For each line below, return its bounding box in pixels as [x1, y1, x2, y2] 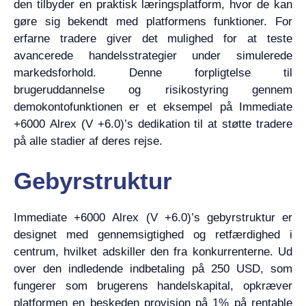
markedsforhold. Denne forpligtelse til [14, 66, 292, 79]
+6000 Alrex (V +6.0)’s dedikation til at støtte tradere [14, 117, 292, 130]
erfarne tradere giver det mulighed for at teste [14, 31, 292, 45]
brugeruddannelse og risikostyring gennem [14, 83, 292, 96]
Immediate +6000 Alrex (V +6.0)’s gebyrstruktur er [14, 211, 292, 224]
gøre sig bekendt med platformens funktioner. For [14, 14, 292, 28]
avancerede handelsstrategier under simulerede [14, 48, 292, 62]
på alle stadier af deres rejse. [14, 134, 163, 148]
